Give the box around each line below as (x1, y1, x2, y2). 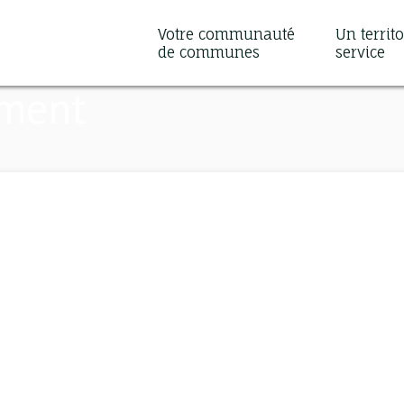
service (335, 42, 386, 61)
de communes (157, 42, 260, 61)
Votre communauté (157, 24, 295, 43)
